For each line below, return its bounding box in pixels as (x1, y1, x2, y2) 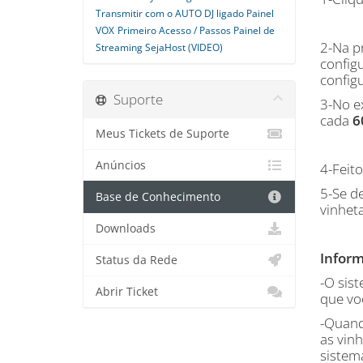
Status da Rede (96, 253, 177, 267)
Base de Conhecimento (96, 190, 220, 204)
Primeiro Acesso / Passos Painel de (117, 23, 275, 37)
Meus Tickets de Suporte (96, 126, 229, 141)
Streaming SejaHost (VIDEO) (96, 41, 223, 54)
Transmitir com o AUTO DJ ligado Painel (96, 6, 274, 20)
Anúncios (96, 158, 146, 173)
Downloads (96, 221, 156, 236)
